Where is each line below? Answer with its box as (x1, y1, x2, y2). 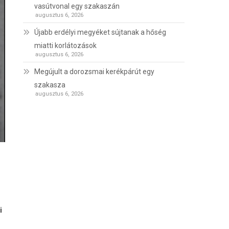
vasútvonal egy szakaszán (34, 2, 120, 11)
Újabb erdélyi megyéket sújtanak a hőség (34, 28, 167, 37)
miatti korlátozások (34, 41, 97, 50)
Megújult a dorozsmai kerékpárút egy (34, 67, 155, 76)
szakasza (34, 81, 66, 89)
